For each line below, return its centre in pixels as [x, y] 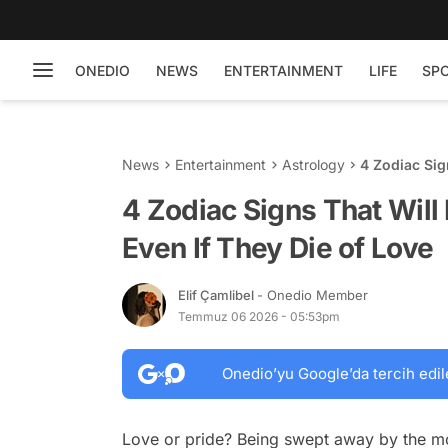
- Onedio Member [312, 294]
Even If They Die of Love [278, 248]
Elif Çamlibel [217, 294]
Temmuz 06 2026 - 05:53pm [259, 316]
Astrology [313, 164]
